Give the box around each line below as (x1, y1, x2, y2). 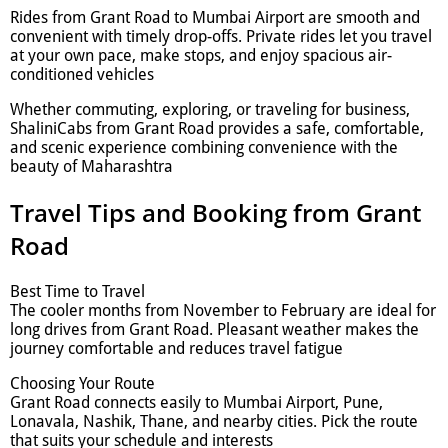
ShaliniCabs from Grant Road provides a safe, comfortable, (10, 119, 424, 139)
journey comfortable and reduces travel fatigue (10, 338, 343, 358)
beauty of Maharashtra (10, 157, 173, 177)
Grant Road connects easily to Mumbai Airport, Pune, (10, 392, 383, 412)
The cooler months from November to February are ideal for (10, 300, 436, 320)
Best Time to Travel (10, 281, 145, 301)
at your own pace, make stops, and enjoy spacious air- (10, 46, 392, 66)
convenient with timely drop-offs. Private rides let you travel (10, 27, 432, 47)
